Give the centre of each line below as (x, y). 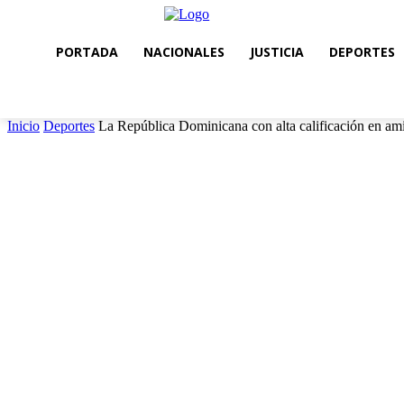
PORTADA (87, 52)
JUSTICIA (277, 52)
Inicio (23, 126)
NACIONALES (184, 52)
